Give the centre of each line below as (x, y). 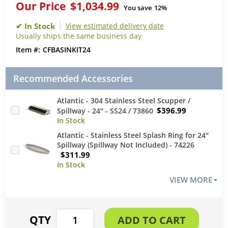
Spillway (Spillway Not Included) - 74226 (126, 145)
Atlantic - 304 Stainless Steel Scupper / (124, 100)
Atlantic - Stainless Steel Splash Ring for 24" (133, 135)
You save (138, 7)
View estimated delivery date (115, 25)
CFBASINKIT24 (67, 49)
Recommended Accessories (73, 78)
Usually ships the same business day (79, 36)
